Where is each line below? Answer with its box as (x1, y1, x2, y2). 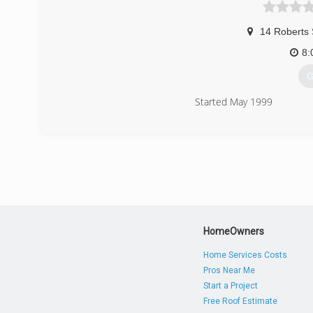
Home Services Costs (203, 250, 288, 260)
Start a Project (203, 281, 259, 291)
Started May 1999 (194, 95, 272, 109)
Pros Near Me (203, 265, 256, 275)
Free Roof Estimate (203, 296, 278, 306)
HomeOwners (203, 226, 265, 237)
